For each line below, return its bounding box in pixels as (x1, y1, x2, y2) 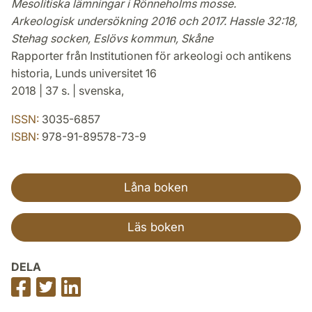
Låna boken (124, 180, 188, 194)
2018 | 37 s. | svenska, (11, 83, 124, 97)
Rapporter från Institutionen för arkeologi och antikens (11, 48, 291, 63)
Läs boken (127, 219, 185, 234)
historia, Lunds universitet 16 (11, 65, 157, 80)
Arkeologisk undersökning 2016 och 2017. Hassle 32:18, (11, 13, 297, 28)
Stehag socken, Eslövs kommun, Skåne (11, 31, 213, 45)
